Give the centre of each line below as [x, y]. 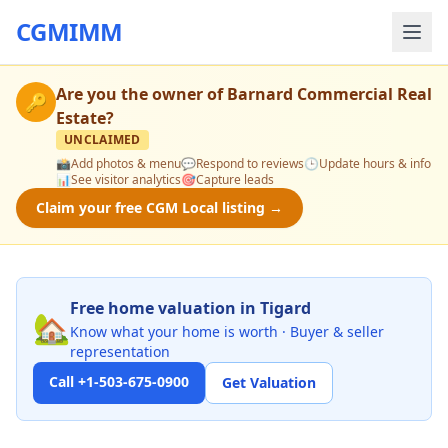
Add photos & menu [126, 163]
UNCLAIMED [102, 139]
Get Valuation [269, 382]
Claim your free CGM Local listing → [159, 207]
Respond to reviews [250, 163]
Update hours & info [375, 163]
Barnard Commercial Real [329, 94]
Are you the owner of [141, 94]
